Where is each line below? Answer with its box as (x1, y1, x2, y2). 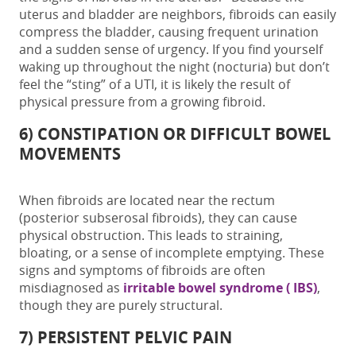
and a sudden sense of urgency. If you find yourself (19, 40, 323, 58)
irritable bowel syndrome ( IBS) (123, 278, 317, 296)
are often (207, 261, 265, 279)
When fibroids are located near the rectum (19, 191, 275, 209)
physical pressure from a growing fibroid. (19, 92, 265, 110)
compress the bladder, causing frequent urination (19, 22, 319, 41)
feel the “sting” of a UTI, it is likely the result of (19, 75, 290, 93)
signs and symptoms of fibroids (19, 261, 207, 279)
